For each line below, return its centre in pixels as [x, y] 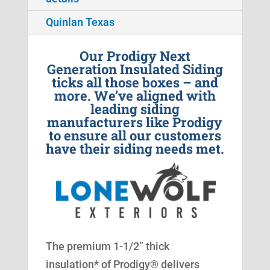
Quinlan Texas [80, 22]
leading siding [135, 109]
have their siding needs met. [135, 149]
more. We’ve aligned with [135, 96]
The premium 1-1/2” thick [107, 246]
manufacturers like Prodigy [135, 122]
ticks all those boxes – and [135, 83]
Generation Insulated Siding [135, 69]
